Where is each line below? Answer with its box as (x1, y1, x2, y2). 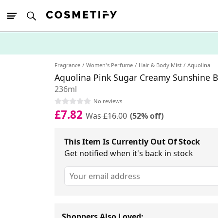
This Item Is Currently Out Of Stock (64, 136, 200, 147)
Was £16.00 (86, 110, 127, 121)
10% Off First (24, 55, 63, 65)
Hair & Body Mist (139, 61, 182, 69)
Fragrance (54, 61, 80, 69)
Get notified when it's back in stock (64, 147, 193, 159)
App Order (63, 55, 93, 65)
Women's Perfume (86, 61, 133, 69)
